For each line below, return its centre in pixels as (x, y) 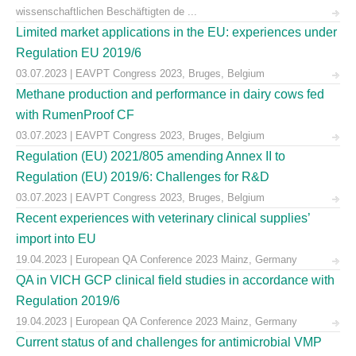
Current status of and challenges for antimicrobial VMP (169, 342)
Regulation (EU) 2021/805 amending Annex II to (151, 156)
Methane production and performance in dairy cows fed (170, 94)
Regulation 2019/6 (68, 301)
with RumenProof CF (75, 115)
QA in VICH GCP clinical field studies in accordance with (175, 280)
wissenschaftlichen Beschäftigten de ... (106, 12)
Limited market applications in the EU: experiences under (176, 32)
